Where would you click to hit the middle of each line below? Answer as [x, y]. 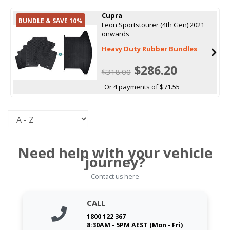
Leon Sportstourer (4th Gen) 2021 [153, 24]
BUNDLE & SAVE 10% [51, 21]
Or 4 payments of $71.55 [142, 87]
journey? [115, 162]
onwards [115, 34]
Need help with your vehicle [115, 152]
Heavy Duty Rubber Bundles [149, 49]
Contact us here [115, 176]
